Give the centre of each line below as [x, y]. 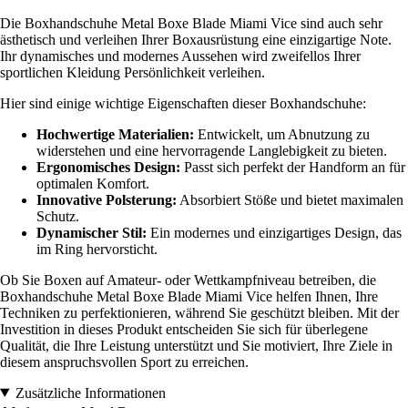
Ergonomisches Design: [108, 167]
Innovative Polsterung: [107, 199]
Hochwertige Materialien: [115, 134]
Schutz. [58, 216]
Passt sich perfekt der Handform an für [293, 167]
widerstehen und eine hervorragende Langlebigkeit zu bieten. [212, 150]
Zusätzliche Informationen [90, 393]
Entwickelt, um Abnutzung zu [282, 134]
